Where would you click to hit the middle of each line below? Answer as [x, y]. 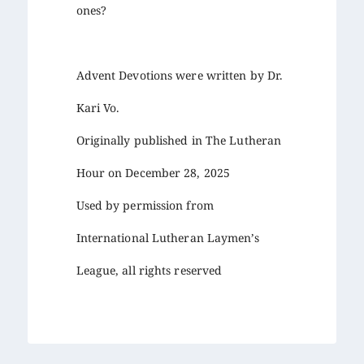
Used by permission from [145, 205]
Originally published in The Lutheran [179, 140]
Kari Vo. [98, 107]
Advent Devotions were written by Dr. [180, 75]
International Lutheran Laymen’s [167, 237]
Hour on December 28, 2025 [153, 172]
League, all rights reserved [149, 270]
